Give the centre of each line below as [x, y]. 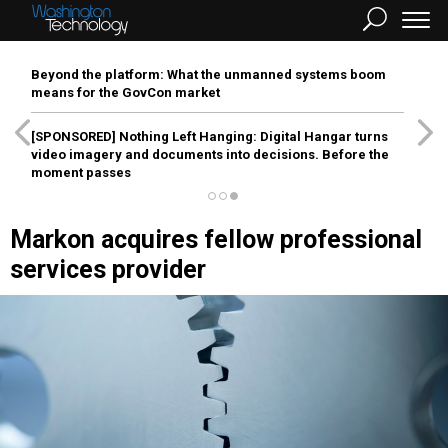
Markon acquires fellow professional [216, 239]
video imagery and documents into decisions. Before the [210, 154]
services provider [108, 269]
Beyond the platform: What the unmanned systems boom [208, 74]
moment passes [81, 172]
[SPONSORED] [73, 136]
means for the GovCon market [125, 92]
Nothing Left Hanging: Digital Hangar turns [252, 136]
